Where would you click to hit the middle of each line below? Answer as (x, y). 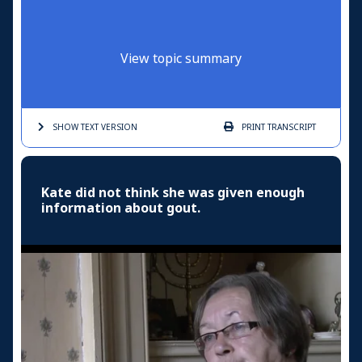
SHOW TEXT (76, 127)
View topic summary (181, 58)
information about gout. (121, 208)
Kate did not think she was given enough (173, 192)
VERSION (118, 127)
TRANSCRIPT (290, 127)
